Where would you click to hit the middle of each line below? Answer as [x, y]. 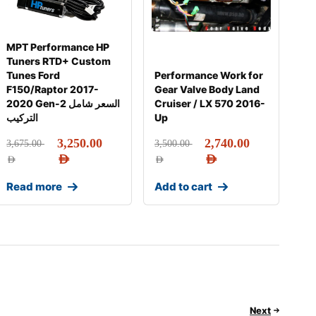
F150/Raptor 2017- [53, 89]
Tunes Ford [34, 75]
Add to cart [183, 187]
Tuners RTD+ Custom [59, 61]
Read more [35, 187]
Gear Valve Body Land [207, 89]
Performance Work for [208, 75]
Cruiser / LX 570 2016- [209, 103]
